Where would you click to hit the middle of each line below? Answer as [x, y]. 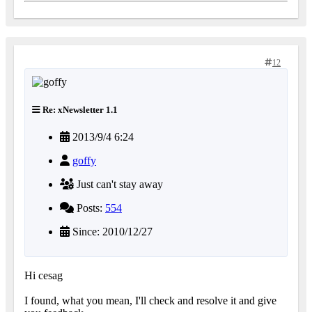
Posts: [89, 208]
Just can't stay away [118, 184]
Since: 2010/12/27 [111, 231]
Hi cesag [44, 275]
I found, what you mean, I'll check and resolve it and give [150, 300]
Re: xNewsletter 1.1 [79, 109]
